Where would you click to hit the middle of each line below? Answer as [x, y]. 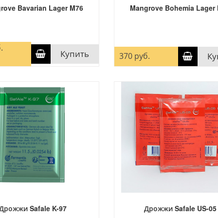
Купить [74, 54]
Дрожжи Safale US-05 [180, 208]
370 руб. [134, 56]
